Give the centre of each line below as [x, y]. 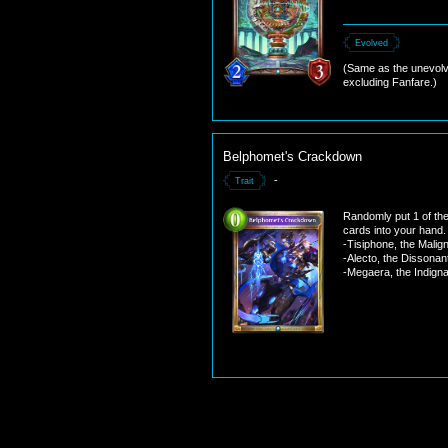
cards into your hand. [394, 230]
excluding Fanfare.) [390, 82]
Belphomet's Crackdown [292, 156]
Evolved [371, 43]
